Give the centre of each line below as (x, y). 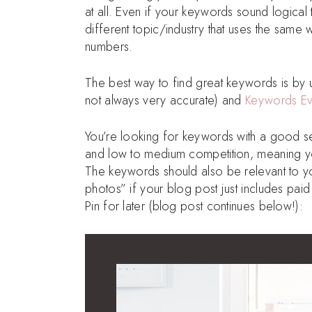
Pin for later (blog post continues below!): (194, 206)
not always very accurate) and (165, 100)
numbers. (109, 46)
